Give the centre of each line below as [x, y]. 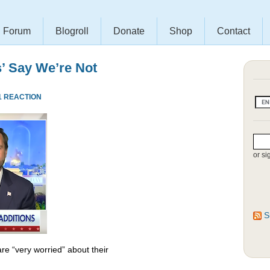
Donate [129, 31]
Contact [234, 31]
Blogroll [72, 31]
